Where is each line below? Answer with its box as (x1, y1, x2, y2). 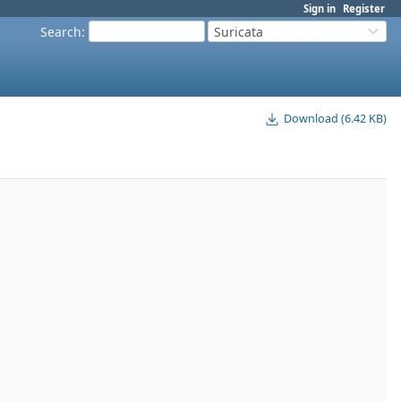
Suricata (214, 22, 263, 40)
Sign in (303, 2, 336, 15)
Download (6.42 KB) (284, 111, 387, 127)
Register (343, 2, 385, 15)
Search (40, 22, 81, 40)
